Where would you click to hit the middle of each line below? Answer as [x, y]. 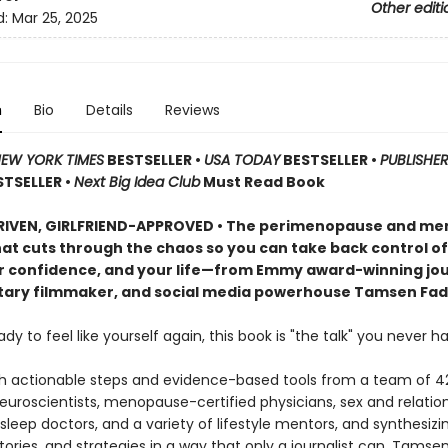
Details [109, 110]
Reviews [192, 110]
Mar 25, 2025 [54, 18]
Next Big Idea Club [136, 182]
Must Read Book [263, 182]
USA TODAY [241, 160]
